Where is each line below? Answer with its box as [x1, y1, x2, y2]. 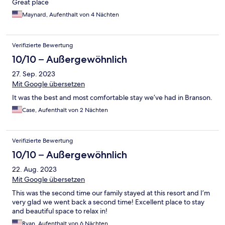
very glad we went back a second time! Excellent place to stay [12, 197, 204, 207]
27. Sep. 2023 [12, 69, 55, 79]
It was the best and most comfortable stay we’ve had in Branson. [12, 93, 212, 102]
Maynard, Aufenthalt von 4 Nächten [22, 11, 119, 19]
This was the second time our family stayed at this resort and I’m [12, 188, 210, 198]
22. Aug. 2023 [12, 165, 57, 174]
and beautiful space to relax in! [12, 206, 107, 216]
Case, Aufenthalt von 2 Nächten [22, 106, 108, 115]
